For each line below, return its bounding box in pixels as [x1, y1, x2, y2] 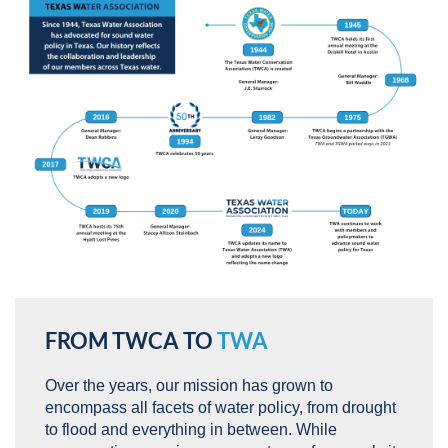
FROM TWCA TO [45, 327, 217, 355]
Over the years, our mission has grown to [45, 377, 333, 395]
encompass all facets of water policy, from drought [45, 399, 396, 417]
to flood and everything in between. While [45, 421, 337, 439]
